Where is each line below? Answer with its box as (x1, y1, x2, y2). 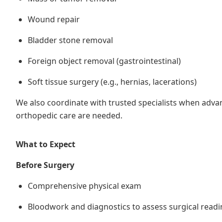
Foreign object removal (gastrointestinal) (28, 55, 181, 66)
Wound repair (28, 14, 80, 25)
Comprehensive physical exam (28, 180, 141, 191)
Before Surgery (16, 160, 74, 170)
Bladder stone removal (28, 35, 113, 46)
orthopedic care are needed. (16, 110, 122, 121)
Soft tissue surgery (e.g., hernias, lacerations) (28, 76, 197, 87)
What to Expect (16, 139, 75, 150)
